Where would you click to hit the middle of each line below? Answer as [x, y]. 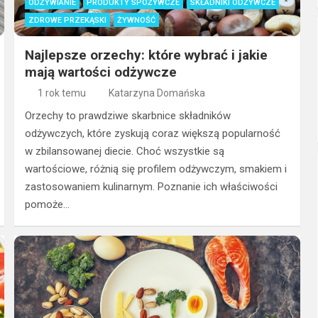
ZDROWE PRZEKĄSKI [68, 21]
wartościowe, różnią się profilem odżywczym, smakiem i [156, 169]
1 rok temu [61, 93]
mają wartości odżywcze [101, 72]
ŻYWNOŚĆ [137, 21]
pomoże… [48, 205]
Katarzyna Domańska [157, 93]
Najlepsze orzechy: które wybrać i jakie [147, 55]
